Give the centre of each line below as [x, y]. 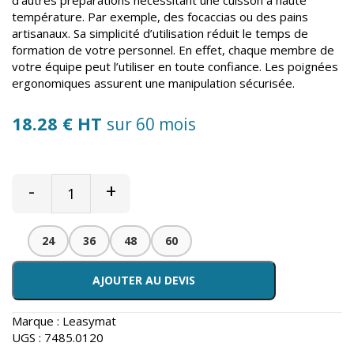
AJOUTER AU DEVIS [144, 280]
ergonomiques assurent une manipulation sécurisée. [153, 83]
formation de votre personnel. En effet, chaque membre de [173, 49]
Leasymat [89, 320]
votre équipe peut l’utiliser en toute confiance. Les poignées [175, 66]
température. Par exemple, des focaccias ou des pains [160, 16]
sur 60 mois [151, 124]
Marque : [37, 320]
